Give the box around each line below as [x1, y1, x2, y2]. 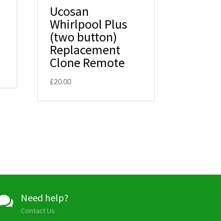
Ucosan [50, 3, 89, 20]
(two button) [50, 29, 117, 45]
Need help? [21, 191, 69, 204]
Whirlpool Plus [50, 16, 128, 33]
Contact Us [21, 206, 55, 215]
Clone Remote [50, 54, 125, 71]
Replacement [50, 41, 121, 58]
